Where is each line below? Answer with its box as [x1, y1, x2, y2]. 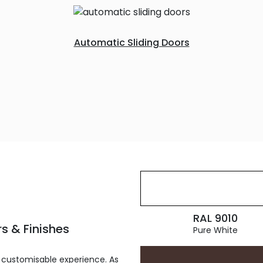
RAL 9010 [193, 211, 238, 225]
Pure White [193, 224, 238, 236]
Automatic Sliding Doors [73, 36, 190, 49]
